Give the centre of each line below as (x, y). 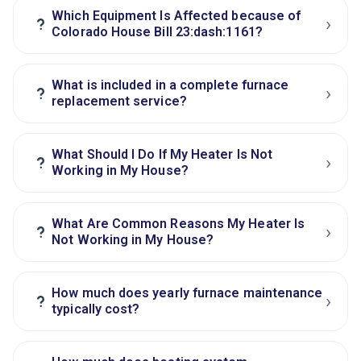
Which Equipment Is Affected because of (176, 16)
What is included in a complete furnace (170, 85)
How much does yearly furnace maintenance (187, 293)
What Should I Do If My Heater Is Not (162, 155)
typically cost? (96, 309)
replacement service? (119, 102)
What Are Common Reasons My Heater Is (178, 224)
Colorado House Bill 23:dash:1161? (157, 32)
